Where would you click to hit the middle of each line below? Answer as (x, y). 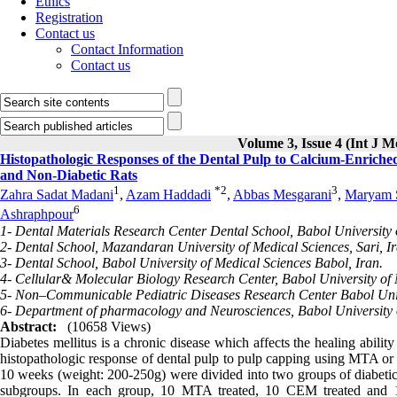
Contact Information (127, 49)
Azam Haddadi (168, 195)
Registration (69, 17)
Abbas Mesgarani (282, 195)
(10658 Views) (109, 326)
